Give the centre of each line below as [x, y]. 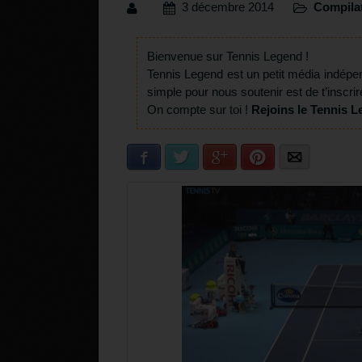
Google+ [248, 158]
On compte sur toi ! [199, 110]
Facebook [175, 158]
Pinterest [287, 158]
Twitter [205, 158]
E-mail [316, 158]
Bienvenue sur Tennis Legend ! [228, 57]
